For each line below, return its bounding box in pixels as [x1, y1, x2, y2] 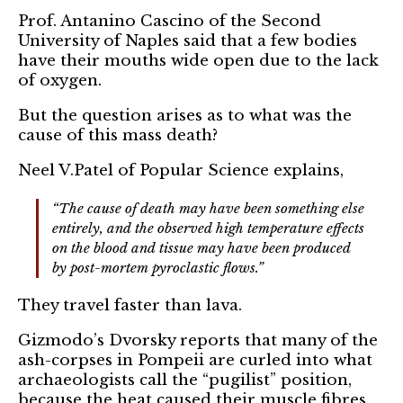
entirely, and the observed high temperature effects [52, 219, 364, 237]
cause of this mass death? [18, 126, 218, 146]
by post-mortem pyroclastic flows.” [52, 259, 264, 277]
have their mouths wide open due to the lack [18, 51, 379, 71]
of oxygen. [18, 71, 102, 91]
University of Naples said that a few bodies [18, 31, 357, 51]
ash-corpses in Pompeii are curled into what [18, 351, 372, 371]
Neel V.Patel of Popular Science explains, [18, 161, 348, 181]
